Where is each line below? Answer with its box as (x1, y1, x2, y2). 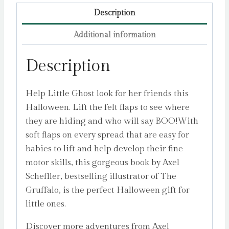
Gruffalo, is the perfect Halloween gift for (26, 185, 190, 196)
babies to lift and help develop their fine (26, 144, 183, 154)
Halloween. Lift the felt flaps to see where (26, 102, 190, 113)
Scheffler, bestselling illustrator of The (26, 171, 176, 182)
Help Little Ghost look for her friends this (26, 88, 189, 99)
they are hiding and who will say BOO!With (26, 116, 198, 127)
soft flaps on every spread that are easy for (26, 130, 189, 141)
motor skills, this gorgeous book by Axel (26, 157, 179, 168)
